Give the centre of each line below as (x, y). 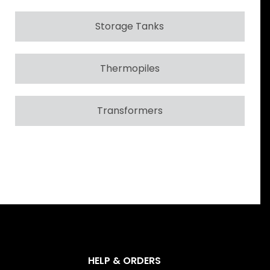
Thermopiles (130, 68)
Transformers (130, 110)
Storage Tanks (130, 26)
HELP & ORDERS (124, 261)
